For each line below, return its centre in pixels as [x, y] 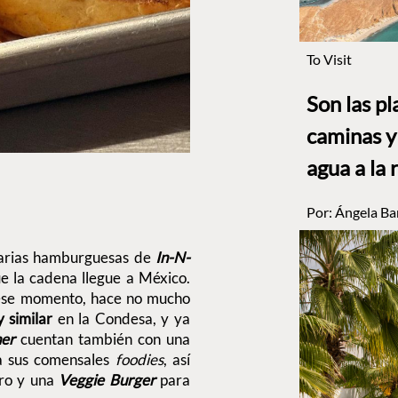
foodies [139, 359]
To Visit [329, 60]
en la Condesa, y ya [121, 318]
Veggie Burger [107, 379]
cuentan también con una [105, 338]
